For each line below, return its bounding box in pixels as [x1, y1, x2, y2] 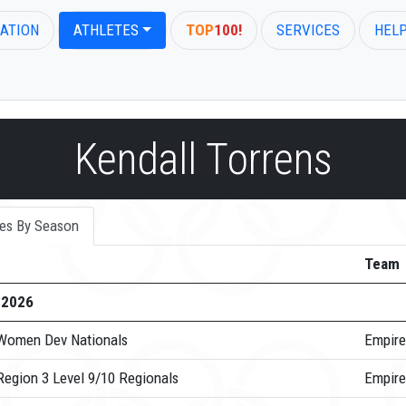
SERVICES [276, 21, 341, 39]
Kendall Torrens [73, 133, 333, 185]
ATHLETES [72, 21, 139, 39]
